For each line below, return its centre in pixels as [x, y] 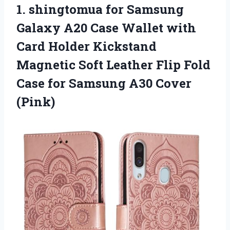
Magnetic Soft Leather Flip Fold [113, 64]
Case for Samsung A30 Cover [104, 83]
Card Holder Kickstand [87, 46]
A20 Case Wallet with [128, 27]
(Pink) [36, 101]
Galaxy [39, 27]
